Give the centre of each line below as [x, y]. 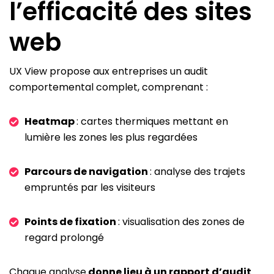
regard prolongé [64, 238]
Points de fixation [71, 222]
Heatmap [50, 122]
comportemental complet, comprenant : [109, 87]
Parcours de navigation [87, 172]
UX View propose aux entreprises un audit [109, 72]
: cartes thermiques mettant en [152, 122]
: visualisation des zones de [181, 222]
